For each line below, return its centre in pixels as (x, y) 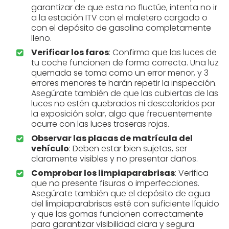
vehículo (50, 148)
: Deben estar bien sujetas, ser (128, 148)
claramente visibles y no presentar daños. (114, 158)
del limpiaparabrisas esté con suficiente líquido (125, 203)
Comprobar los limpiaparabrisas (103, 173)
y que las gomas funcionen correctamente (117, 214)
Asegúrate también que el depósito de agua (121, 193)
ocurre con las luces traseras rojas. (100, 124)
